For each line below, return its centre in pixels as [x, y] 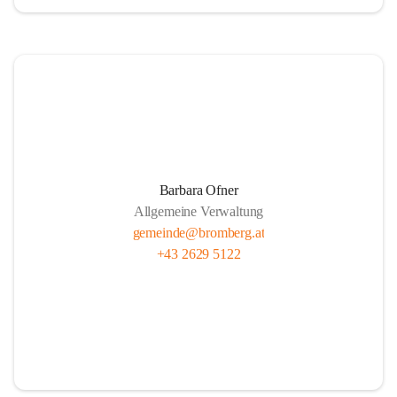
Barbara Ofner [198, 190]
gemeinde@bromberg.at [198, 233]
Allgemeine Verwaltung [198, 211]
